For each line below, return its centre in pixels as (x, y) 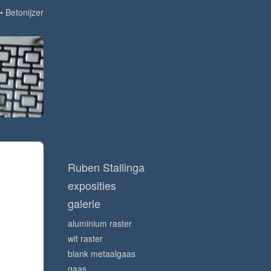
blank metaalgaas (102, 254)
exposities (92, 185)
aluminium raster (100, 224)
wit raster (85, 239)
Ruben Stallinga (106, 167)
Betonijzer (24, 12)
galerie (84, 204)
